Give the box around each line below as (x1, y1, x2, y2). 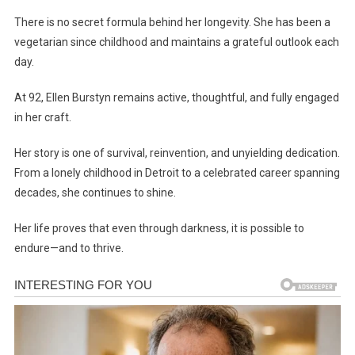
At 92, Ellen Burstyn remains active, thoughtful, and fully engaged (13, 91, 339, 105)
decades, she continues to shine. (13, 186, 176, 200)
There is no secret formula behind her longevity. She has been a (13, 16, 330, 29)
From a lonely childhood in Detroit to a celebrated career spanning (13, 166, 340, 180)
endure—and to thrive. (13, 242, 124, 255)
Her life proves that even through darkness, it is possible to (13, 222, 304, 235)
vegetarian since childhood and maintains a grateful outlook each (13, 36, 339, 49)
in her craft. (13, 111, 71, 124)
